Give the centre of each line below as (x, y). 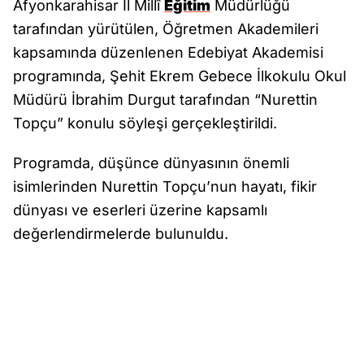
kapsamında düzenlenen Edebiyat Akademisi (168, 52)
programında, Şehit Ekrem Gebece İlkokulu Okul (180, 76)
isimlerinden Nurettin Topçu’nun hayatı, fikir (165, 186)
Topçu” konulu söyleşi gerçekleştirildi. (145, 123)
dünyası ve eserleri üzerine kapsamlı (140, 210)
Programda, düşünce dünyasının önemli (151, 163)
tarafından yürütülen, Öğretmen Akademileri (166, 29)
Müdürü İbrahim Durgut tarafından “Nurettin (165, 100)
